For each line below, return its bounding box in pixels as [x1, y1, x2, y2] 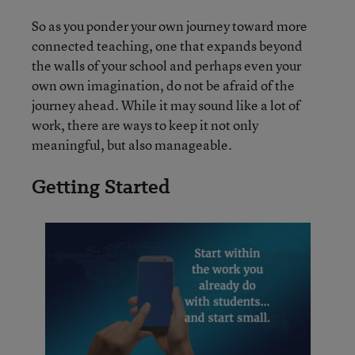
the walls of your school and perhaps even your [32, 56, 301, 74]
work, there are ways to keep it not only [32, 116, 258, 134]
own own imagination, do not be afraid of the [32, 76, 295, 94]
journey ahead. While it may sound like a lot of [32, 96, 300, 114]
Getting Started [32, 173, 170, 200]
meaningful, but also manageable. [32, 136, 232, 154]
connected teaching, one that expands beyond [32, 36, 303, 55]
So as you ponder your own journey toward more [32, 17, 307, 35]
